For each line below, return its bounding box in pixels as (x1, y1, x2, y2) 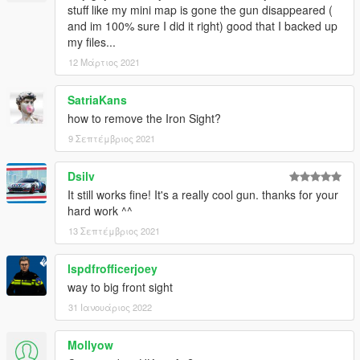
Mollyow (67, 337, 113, 354)
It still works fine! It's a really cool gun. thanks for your (67, 186, 338, 203)
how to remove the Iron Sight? (67, 110, 221, 127)
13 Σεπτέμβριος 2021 (68, 224, 160, 238)
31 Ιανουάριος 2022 (68, 301, 152, 314)
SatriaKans (67, 92, 127, 108)
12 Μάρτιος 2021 (68, 55, 140, 69)
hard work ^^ (67, 202, 133, 219)
